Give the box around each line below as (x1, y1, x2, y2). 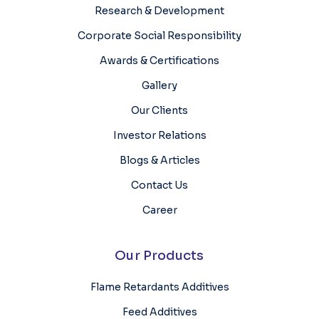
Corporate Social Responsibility (78, 29, 241, 42)
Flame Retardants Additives (90, 281, 229, 293)
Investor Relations (113, 129, 206, 142)
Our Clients (131, 104, 188, 117)
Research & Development (95, 4, 224, 17)
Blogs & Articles (119, 154, 200, 167)
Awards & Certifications (100, 54, 219, 67)
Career (142, 204, 177, 216)
